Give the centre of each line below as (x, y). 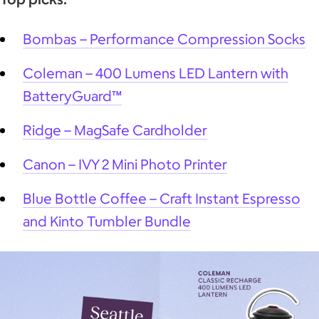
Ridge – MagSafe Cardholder (115, 130)
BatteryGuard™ (72, 95)
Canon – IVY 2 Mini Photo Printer (125, 164)
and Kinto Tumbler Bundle (107, 221)
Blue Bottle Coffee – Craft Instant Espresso (162, 198)
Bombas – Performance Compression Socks (164, 38)
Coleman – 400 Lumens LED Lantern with (156, 73)
